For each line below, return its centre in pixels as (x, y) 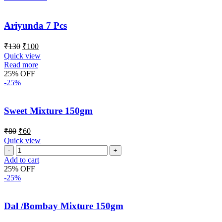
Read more (21, 64)
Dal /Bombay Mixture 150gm (64, 206)
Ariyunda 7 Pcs (35, 26)
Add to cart (22, 160)
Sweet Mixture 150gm (48, 111)
